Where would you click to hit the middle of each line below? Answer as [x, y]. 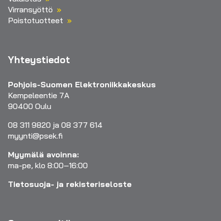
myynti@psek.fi [35, 135]
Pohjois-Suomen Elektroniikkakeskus [82, 84]
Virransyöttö [30, 10]
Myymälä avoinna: [43, 154]
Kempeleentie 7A [39, 95]
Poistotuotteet [36, 20]
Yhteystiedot [39, 60]
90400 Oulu [30, 106]
